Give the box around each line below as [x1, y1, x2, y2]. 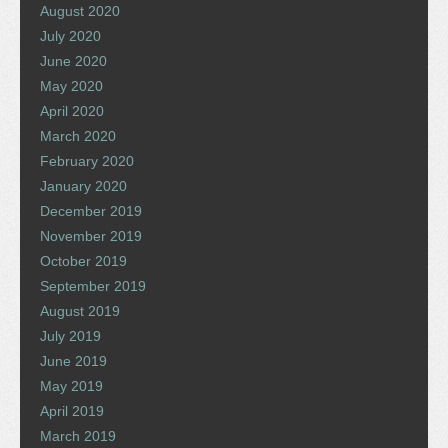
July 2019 [40, 327, 101, 344]
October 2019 [40, 252, 127, 269]
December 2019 [40, 202, 142, 219]
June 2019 [40, 352, 107, 369]
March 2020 [40, 127, 116, 144]
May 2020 [40, 77, 103, 94]
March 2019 [40, 427, 116, 444]
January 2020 [40, 177, 127, 194]
